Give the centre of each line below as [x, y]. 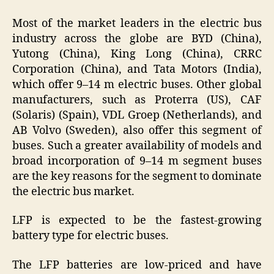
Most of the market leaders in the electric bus [137, 23]
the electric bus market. [73, 191]
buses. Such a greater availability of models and [137, 146]
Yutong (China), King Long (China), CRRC [137, 54]
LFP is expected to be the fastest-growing [137, 221]
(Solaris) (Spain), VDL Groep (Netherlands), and [137, 115]
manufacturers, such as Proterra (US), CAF [137, 100]
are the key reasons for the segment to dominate [137, 176]
